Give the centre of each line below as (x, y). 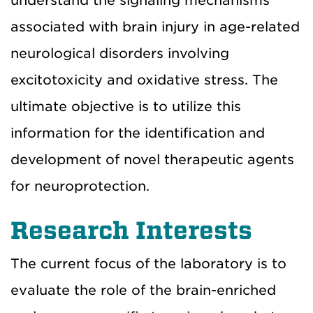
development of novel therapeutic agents (152, 159)
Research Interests (131, 230)
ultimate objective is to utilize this (126, 106)
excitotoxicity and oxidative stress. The (144, 80)
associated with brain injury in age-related (155, 27)
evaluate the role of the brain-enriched (143, 290)
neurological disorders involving (120, 53)
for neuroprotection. (80, 186)
